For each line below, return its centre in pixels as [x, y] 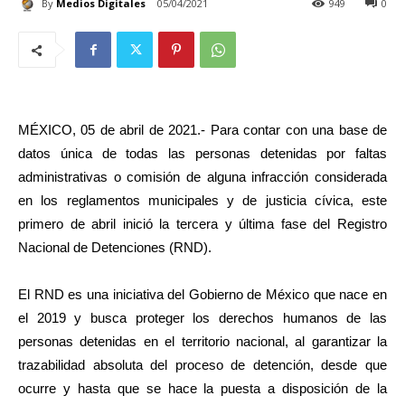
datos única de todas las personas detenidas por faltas [202, 154]
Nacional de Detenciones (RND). [115, 248]
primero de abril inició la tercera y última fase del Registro [202, 224]
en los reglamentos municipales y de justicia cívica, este [202, 201]
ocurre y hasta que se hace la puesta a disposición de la [202, 389]
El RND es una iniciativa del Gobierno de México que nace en [202, 295]
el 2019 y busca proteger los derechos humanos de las [202, 318]
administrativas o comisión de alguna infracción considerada [202, 177]
